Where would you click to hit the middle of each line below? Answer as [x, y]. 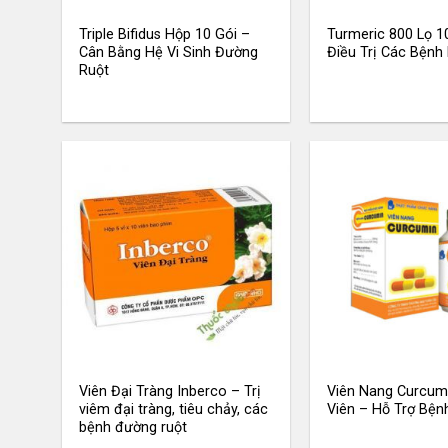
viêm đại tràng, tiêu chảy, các [174, 409]
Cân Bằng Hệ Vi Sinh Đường [169, 53]
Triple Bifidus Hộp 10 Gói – [165, 35]
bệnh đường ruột [133, 427]
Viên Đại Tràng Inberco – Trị [170, 391]
